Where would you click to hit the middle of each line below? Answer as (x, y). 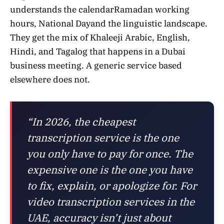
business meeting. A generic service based (96, 65)
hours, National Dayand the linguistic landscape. (109, 23)
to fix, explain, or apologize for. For (112, 185)
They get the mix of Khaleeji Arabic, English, (100, 37)
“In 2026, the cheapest (81, 121)
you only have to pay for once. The (110, 153)
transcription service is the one (103, 137)
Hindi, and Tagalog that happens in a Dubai (98, 51)
